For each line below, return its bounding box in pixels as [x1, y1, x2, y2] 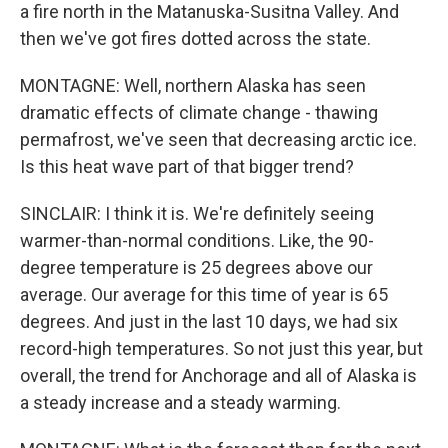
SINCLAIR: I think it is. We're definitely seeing [20, 203, 374, 224]
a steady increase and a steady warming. [20, 392, 341, 413]
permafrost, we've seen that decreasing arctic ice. [20, 129, 417, 150]
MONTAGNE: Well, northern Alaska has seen [20, 75, 366, 96]
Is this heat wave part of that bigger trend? [20, 156, 354, 177]
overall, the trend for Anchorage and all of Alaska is [20, 365, 417, 386]
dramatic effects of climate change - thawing [20, 102, 378, 123]
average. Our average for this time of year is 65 [20, 284, 388, 305]
